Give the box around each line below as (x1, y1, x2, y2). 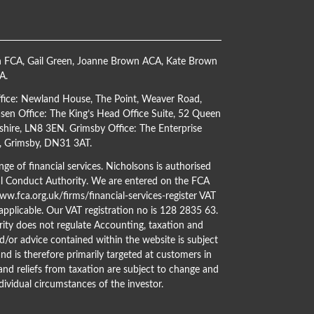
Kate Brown (165, 56, 217, 67)
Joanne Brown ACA (76, 56, 161, 67)
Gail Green (27, 56, 72, 67)
